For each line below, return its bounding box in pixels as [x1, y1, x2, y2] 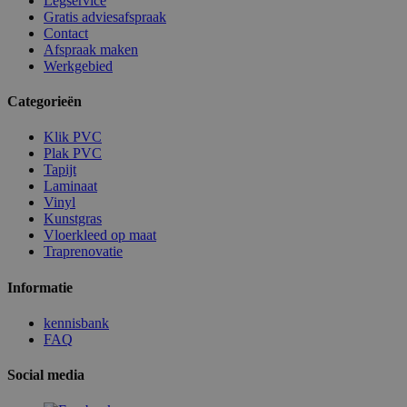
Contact [44, 25, 88, 41]
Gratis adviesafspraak [44, 8, 166, 25]
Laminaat [44, 178, 97, 194]
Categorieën [7, 94, 82, 110]
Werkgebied [44, 57, 113, 74]
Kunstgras [44, 211, 102, 227]
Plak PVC [44, 145, 102, 162]
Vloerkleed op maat [44, 227, 156, 243]
